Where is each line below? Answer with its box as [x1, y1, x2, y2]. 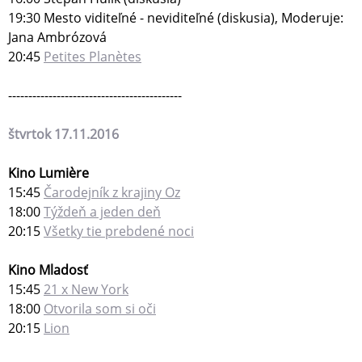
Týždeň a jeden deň [44, 203, 161, 221]
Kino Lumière [8, 164, 89, 183]
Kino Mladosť [8, 261, 88, 280]
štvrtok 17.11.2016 [8, 125, 119, 144]
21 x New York [44, 280, 128, 299]
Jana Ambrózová [8, 28, 107, 47]
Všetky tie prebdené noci [44, 222, 194, 241]
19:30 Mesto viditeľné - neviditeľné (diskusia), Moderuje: [8, 9, 343, 27]
